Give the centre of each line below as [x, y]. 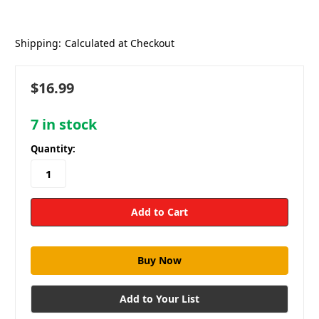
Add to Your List [159, 299]
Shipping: [38, 43]
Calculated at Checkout [119, 43]
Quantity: [53, 149]
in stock [68, 124]
